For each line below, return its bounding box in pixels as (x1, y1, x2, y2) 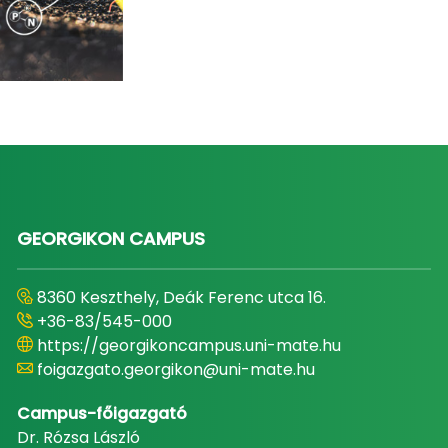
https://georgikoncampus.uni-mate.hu (36, 333, 341, 357)
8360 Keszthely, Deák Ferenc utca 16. (36, 285, 326, 309)
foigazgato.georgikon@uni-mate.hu (36, 357, 315, 381)
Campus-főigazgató (16, 401, 187, 425)
